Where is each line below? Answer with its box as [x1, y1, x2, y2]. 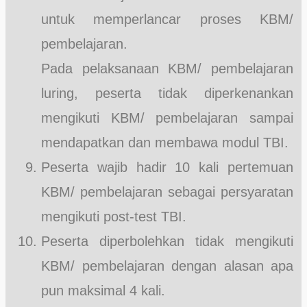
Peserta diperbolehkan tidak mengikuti [41, 233, 293, 249]
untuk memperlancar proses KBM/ [41, 11, 293, 27]
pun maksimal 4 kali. [41, 282, 165, 298]
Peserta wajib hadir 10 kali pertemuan [41, 159, 293, 175]
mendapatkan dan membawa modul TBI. [41, 134, 288, 150]
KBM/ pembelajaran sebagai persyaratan [41, 184, 293, 199]
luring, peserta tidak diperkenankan [41, 85, 293, 101]
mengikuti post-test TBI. [41, 208, 186, 224]
